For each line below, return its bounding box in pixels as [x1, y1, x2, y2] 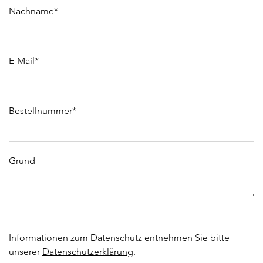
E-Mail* [9, 55, 39, 67]
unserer [9, 246, 42, 258]
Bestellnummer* [9, 105, 76, 117]
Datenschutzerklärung [42, 246, 133, 258]
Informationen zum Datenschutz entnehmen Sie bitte [9, 232, 230, 244]
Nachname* [9, 5, 58, 17]
